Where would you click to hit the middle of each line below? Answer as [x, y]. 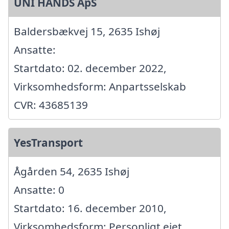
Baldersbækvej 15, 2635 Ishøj [87, 31]
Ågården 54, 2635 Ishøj [72, 171]
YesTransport [48, 143]
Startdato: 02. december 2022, [90, 68]
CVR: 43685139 [51, 105]
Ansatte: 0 [39, 190]
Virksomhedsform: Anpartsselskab [100, 87]
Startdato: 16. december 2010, [90, 208]
